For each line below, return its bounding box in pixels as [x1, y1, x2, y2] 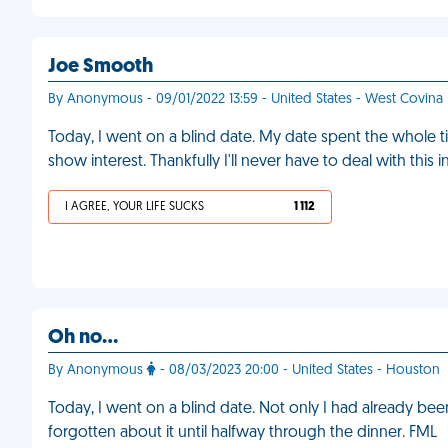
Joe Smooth [48, 57, 153, 77]
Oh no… [48, 328, 118, 348]
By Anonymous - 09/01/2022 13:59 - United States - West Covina [48, 92, 443, 107]
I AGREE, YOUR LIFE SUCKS [65, 201, 204, 213]
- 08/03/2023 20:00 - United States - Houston [156, 363, 440, 378]
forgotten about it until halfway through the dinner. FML [48, 425, 437, 441]
